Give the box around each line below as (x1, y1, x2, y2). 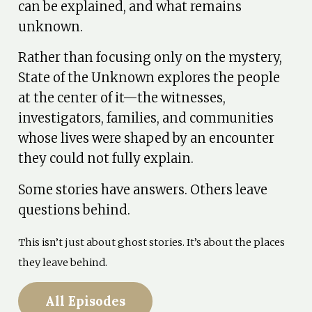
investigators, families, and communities (18, 110, 274, 127)
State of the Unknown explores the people (18, 70, 281, 86)
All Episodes (45, 292, 126, 310)
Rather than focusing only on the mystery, (18, 49, 283, 66)
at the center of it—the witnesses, (18, 90, 226, 107)
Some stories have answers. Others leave (18, 182, 268, 198)
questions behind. (18, 202, 131, 219)
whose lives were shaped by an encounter (18, 130, 275, 147)
